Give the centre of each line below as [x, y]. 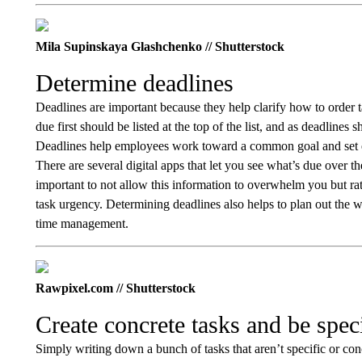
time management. [82, 223]
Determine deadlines [134, 83]
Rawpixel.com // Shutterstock [115, 288]
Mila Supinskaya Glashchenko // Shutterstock [160, 46]
